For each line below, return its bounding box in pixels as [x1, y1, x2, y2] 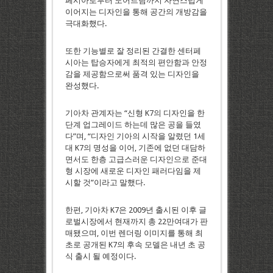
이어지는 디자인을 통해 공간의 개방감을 [65, 7, 207, 17]
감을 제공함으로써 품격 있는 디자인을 [65, 69, 199, 79]
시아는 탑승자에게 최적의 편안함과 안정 [65, 58, 207, 68]
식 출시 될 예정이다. [65, 252, 136, 261]
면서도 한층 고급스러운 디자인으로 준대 [65, 155, 207, 165]
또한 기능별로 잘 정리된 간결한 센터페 [65, 46, 201, 56]
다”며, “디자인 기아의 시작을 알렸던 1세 [65, 132, 205, 141]
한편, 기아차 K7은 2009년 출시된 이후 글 [65, 205, 207, 215]
